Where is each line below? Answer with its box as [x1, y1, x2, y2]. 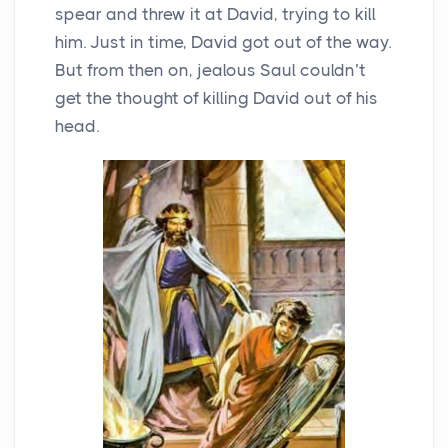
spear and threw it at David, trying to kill [55, 4, 376, 25]
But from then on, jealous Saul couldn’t [55, 60, 366, 81]
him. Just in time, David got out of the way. [55, 32, 391, 53]
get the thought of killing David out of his [55, 88, 378, 109]
